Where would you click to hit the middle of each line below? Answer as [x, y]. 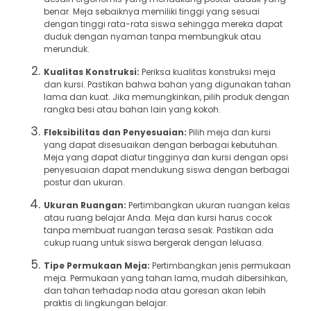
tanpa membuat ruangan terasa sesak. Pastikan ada [159, 230]
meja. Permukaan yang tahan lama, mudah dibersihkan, [166, 278]
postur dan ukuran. [84, 182]
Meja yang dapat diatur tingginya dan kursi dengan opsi [166, 157]
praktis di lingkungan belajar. [106, 303]
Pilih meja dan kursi [229, 132]
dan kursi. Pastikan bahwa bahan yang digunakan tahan [167, 84]
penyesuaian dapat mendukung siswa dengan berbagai [167, 169]
